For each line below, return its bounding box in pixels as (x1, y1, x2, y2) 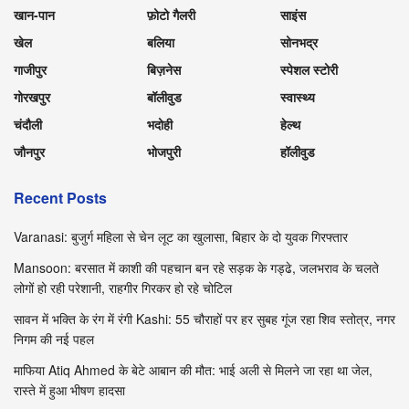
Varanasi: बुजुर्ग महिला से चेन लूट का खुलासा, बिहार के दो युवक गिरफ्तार (14, 226, 348, 246)
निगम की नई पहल (14, 329, 94, 348)
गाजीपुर (14, 59, 47, 79)
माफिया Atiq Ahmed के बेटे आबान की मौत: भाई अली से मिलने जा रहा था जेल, (14, 360, 372, 379)
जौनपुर (14, 142, 45, 161)
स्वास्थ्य (280, 87, 315, 106)
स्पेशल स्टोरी (280, 59, 338, 79)
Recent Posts (14, 186, 107, 208)
